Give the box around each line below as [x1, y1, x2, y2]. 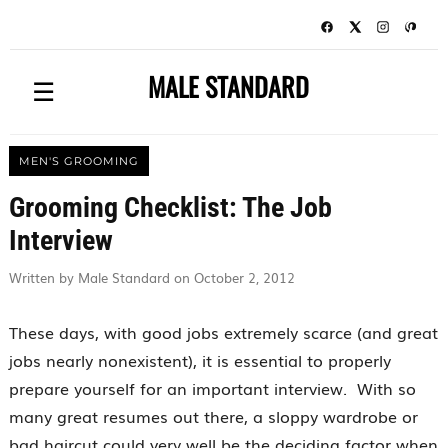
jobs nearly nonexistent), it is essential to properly [8, 348, 391, 372]
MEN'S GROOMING [18, 154, 139, 168]
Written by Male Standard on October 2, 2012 [8, 268, 295, 287]
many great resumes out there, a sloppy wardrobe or [8, 404, 418, 428]
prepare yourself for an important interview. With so [8, 376, 416, 400]
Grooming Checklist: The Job [8, 191, 332, 224]
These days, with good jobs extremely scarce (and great [8, 320, 438, 344]
